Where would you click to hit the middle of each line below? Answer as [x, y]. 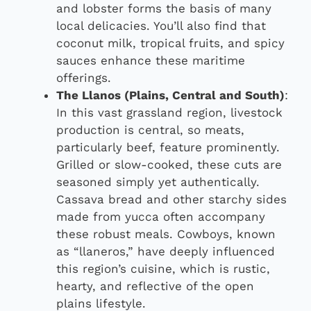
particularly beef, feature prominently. [168, 147]
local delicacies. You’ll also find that [161, 25]
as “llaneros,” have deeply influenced [166, 251]
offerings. [84, 77]
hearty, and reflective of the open [155, 286]
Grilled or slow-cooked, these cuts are [169, 164]
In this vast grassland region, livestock [169, 112]
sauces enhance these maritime [151, 60]
